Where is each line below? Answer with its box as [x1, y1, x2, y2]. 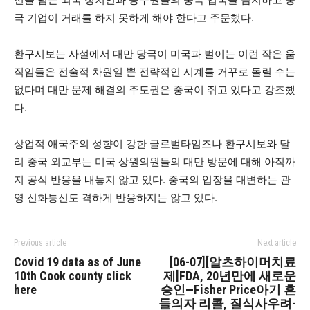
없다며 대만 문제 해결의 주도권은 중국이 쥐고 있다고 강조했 [14, 83, 295, 96]
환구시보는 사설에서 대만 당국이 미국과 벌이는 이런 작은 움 [14, 47, 295, 60]
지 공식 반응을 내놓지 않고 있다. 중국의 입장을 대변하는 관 [14, 173, 291, 186]
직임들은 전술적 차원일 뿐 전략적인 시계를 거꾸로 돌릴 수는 [14, 65, 295, 78]
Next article [257, 238, 296, 248]
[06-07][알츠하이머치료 [170, 255, 296, 269]
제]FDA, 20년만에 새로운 [163, 268, 296, 283]
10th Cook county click [14, 268, 131, 283]
